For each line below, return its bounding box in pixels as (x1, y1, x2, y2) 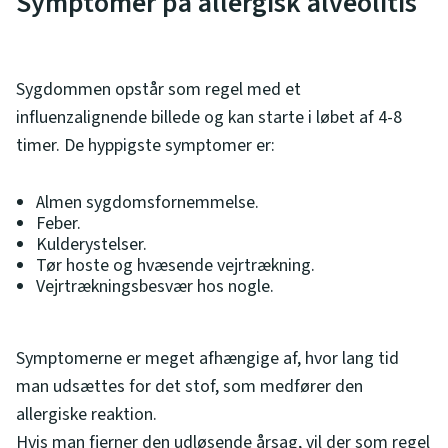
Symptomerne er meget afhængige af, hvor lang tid (16, 345, 399, 371)
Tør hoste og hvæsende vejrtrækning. (36, 252, 315, 278)
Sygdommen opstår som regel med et (16, 76, 301, 102)
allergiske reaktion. (16, 401, 157, 427)
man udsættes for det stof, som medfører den (16, 373, 363, 399)
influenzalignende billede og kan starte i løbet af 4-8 (16, 104, 402, 130)
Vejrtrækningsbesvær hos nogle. (36, 273, 274, 299)
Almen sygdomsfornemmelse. (36, 189, 259, 215)
